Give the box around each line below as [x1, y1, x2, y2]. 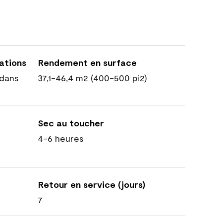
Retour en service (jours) [38, 179, 145, 190]
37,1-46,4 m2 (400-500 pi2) [38, 72, 147, 83]
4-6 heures [38, 133, 84, 144]
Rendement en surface [38, 57, 137, 68]
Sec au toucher [38, 117, 104, 128]
